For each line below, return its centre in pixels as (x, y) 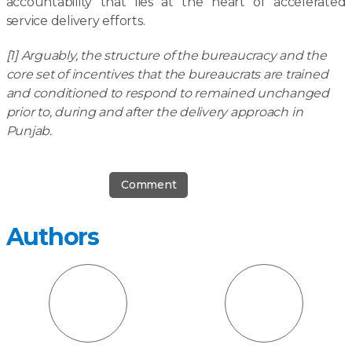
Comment (149, 185)
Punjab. (29, 131)
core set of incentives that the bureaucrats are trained (167, 74)
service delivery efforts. (75, 21)
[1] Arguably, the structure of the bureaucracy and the (166, 55)
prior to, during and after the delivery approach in (154, 112)
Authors (52, 237)
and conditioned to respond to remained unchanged (167, 93)
